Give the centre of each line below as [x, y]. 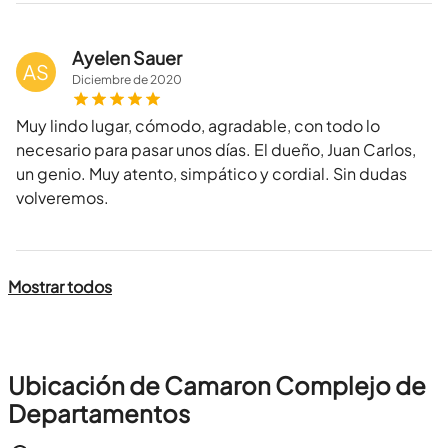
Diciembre [101, 80]
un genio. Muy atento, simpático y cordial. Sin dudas [211, 174]
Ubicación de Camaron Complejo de [217, 385]
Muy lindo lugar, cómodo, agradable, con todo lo [198, 126]
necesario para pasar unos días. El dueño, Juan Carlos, [216, 150]
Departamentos [99, 413]
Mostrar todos [60, 287]
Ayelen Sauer [127, 58]
